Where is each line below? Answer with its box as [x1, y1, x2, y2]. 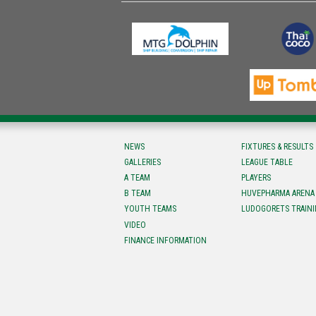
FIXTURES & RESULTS [241, 141, 314, 152]
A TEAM [123, 173, 150, 183]
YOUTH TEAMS [123, 204, 176, 214]
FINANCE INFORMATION [123, 235, 207, 245]
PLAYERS [241, 173, 272, 183]
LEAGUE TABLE [241, 157, 293, 167]
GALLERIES [123, 157, 161, 167]
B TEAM [123, 188, 151, 199]
